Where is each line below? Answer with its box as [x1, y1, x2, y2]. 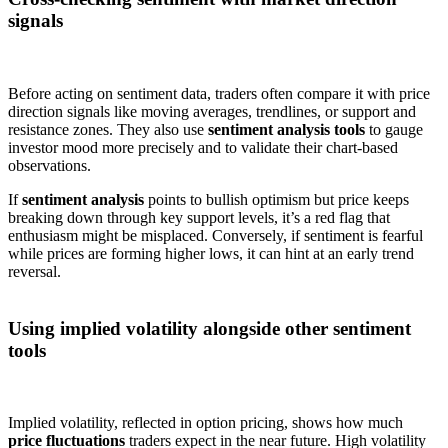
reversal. [8, 262, 61, 280]
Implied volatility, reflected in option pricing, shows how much [8, 414, 403, 432]
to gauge [365, 120, 423, 138]
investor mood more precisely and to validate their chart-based [8, 138, 398, 156]
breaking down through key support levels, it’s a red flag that [8, 208, 390, 226]
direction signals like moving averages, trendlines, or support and [8, 102, 416, 120]
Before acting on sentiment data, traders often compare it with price [8, 84, 430, 102]
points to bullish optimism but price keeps [144, 190, 409, 208]
